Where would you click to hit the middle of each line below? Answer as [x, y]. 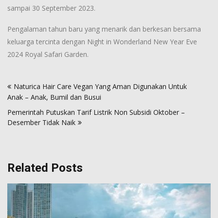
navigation [35, 93]
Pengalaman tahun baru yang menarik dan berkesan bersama [104, 29]
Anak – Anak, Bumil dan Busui [54, 97]
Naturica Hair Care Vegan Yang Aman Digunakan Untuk [100, 87]
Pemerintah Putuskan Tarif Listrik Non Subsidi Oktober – [96, 112]
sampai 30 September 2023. [51, 8]
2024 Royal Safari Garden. [48, 54]
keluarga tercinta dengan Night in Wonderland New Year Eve [102, 42]
